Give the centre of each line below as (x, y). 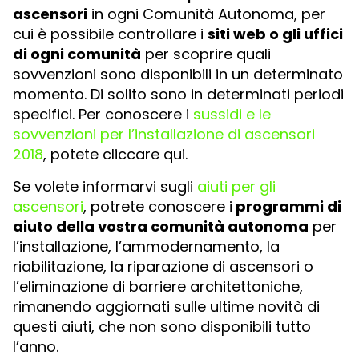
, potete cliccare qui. (115, 155)
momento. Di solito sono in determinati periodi (178, 95)
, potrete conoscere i (158, 206)
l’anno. (36, 346)
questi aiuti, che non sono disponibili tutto (162, 326)
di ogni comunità (77, 54)
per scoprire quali (206, 54)
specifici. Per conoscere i (103, 115)
